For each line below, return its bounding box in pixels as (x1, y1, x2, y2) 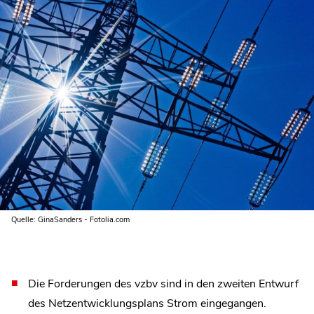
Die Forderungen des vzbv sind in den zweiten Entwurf (28, 275, 299, 292)
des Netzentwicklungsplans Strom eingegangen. (28, 295, 266, 311)
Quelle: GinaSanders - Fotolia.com (11, 214, 130, 225)
